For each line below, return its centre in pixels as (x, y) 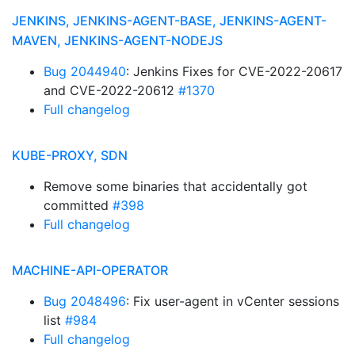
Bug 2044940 (85, 71)
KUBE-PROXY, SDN (70, 155)
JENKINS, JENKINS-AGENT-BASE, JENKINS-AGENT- (169, 21)
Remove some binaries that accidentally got (176, 186)
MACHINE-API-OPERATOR (90, 270)
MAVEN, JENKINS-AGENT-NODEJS (117, 40)
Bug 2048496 (85, 301)
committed (78, 205)
